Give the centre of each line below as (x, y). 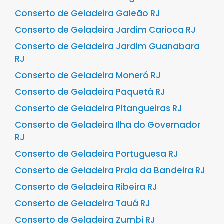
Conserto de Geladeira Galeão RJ (88, 13)
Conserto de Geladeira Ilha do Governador (108, 125)
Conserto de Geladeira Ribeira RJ (86, 187)
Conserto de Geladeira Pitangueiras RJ (99, 108)
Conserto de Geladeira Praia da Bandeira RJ (110, 170)
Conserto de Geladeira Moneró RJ (88, 75)
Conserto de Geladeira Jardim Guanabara (107, 46)
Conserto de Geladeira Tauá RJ (83, 203)
